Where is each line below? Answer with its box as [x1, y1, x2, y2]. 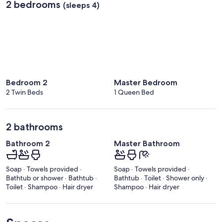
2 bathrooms [6, 120, 63, 133]
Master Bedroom [114, 77, 177, 87]
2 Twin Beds [6, 87, 43, 97]
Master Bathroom [114, 138, 180, 148]
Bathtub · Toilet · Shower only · [114, 173, 208, 182]
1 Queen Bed [114, 87, 154, 97]
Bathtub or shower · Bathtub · [6, 173, 97, 182]
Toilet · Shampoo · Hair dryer [6, 182, 93, 191]
